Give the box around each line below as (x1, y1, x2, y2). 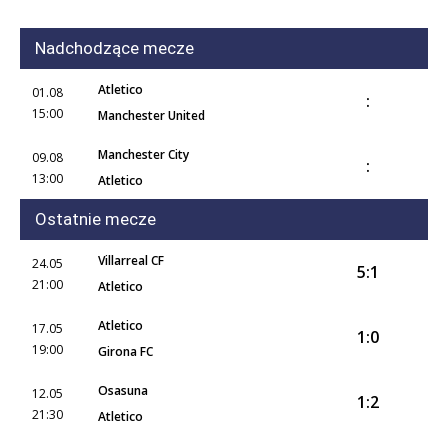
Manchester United (98, 107, 205, 124)
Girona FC (98, 343, 153, 360)
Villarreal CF (98, 252, 164, 269)
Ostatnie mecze (35, 209, 156, 229)
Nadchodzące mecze (35, 38, 194, 58)
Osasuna (98, 382, 148, 399)
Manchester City (98, 146, 189, 163)
